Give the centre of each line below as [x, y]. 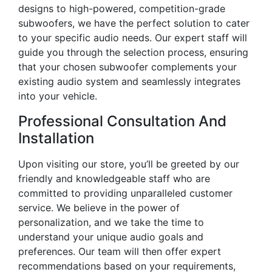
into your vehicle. [58, 96]
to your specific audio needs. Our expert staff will [133, 37]
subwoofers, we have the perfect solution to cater [134, 23]
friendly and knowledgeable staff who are [114, 178]
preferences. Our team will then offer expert [120, 251]
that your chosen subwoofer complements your [127, 66]
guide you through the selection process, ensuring [133, 52]
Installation [56, 138]
